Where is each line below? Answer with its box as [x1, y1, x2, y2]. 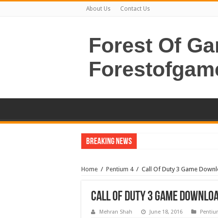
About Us [86, 5, 110, 12]
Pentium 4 [106, 165, 133, 173]
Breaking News [86, 137, 132, 146]
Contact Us [120, 5, 150, 12]
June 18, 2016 [149, 209, 182, 215]
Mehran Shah [99, 209, 132, 215]
